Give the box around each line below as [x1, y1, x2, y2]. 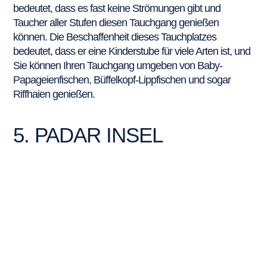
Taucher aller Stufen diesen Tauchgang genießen [13, 16, 219, 29]
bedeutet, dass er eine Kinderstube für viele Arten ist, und [13, 45, 251, 57]
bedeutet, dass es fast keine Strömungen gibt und [13, 2, 221, 14]
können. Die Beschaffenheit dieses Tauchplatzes [13, 30, 217, 43]
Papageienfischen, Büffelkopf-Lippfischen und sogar [13, 73, 231, 86]
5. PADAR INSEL [13, 123, 163, 147]
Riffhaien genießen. [13, 88, 95, 100]
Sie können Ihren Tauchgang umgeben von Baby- [13, 59, 223, 72]
